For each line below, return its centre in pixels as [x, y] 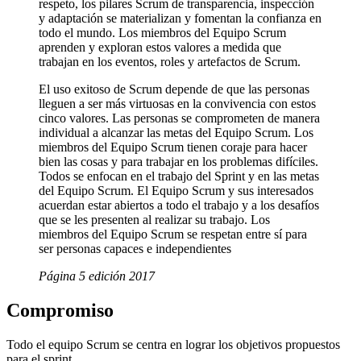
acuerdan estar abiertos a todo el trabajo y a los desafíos [179, 205]
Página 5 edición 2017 [97, 276]
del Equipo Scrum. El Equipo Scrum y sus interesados [176, 191]
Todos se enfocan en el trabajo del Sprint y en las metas [179, 176]
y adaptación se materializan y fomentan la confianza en [180, 19]
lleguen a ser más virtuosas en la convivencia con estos [177, 104]
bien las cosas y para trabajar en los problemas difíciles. [178, 162]
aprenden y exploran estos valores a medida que [160, 48]
